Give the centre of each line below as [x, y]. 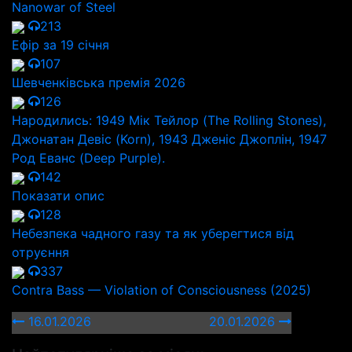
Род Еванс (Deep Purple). [88, 158]
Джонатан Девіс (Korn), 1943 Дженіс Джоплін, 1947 [169, 139]
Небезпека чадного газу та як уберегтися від [153, 233]
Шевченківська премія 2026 [99, 82]
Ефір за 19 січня [60, 45]
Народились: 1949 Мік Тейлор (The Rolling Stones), [169, 120]
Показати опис [58, 196]
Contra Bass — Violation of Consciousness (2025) [161, 290]
